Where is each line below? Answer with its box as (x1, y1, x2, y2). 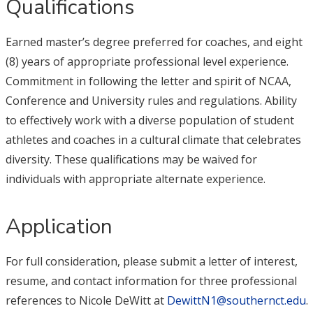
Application (5, 212, 112, 241)
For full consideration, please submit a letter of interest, (5, 254, 298, 269)
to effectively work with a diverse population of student (5, 112, 294, 128)
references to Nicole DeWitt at (5, 293, 167, 308)
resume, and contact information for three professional (5, 273, 297, 289)
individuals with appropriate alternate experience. (5, 171, 265, 187)
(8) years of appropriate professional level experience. (5, 54, 289, 69)
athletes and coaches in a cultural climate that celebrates (5, 132, 301, 147)
